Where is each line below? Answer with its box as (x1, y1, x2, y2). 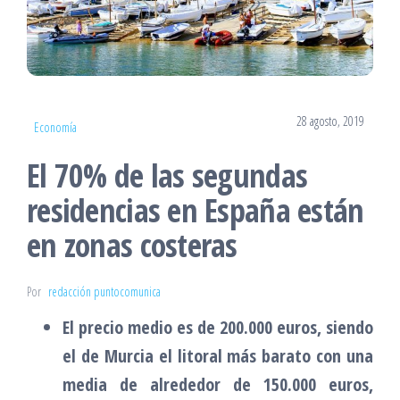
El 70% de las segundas (27, 153, 308, 197)
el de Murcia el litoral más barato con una (62, 343, 373, 368)
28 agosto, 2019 (296, 112, 364, 129)
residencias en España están (27, 187, 364, 232)
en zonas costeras (27, 222, 237, 267)
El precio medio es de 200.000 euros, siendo (62, 314, 373, 339)
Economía (34, 118, 77, 136)
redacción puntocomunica (48, 282, 161, 300)
